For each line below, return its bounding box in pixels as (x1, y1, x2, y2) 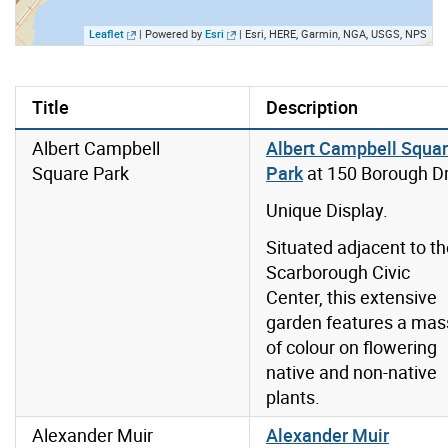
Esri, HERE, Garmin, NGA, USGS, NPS (245, 26, 427, 42)
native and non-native (266, 360, 437, 385)
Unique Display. (266, 198, 388, 223)
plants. (266, 385, 320, 410)
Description (266, 95, 358, 120)
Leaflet (89, 26, 124, 42)
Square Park (32, 161, 129, 186)
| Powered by (136, 26, 205, 42)
